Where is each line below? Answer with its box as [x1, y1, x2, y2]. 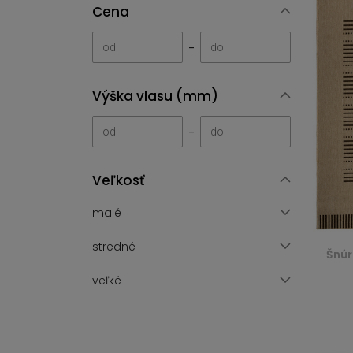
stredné [92, 239, 136, 255]
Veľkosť [92, 171, 144, 190]
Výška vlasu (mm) [92, 87, 218, 106]
